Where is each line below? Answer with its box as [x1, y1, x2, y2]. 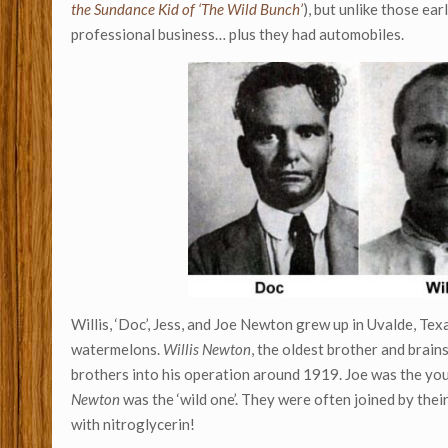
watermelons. [71, 340, 164, 359]
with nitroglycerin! [71, 415, 196, 434]
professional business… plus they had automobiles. [71, 25, 405, 44]
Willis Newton [163, 340, 252, 359]
